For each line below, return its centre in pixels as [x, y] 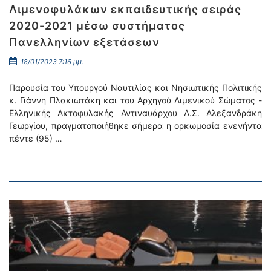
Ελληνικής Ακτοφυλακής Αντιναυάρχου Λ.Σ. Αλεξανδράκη [135, 113]
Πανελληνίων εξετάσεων [84, 42]
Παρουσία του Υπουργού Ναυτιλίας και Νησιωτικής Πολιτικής [135, 87]
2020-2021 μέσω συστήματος [97, 26]
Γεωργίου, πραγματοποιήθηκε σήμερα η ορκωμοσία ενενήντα [135, 126]
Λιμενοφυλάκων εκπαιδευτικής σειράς [125, 9]
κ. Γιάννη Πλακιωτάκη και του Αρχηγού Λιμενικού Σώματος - [135, 100]
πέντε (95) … [36, 138]
